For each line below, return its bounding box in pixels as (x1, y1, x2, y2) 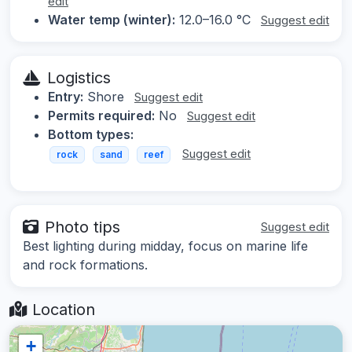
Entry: (48, 89, 83, 105)
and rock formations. (23, 256, 148, 273)
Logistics (47, 68, 111, 88)
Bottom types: (48, 126, 134, 143)
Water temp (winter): (48, 12, 175, 28)
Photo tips (45, 217, 120, 236)
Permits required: (48, 108, 155, 124)
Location (27, 299, 95, 319)
